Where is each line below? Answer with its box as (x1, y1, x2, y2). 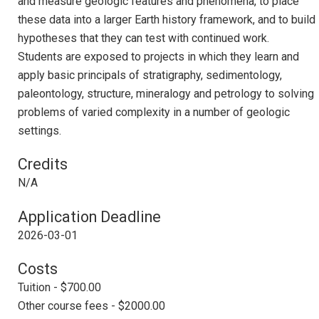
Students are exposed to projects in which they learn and (18, 49, 299, 63)
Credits (18, 155, 68, 174)
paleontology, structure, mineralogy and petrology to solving (18, 86, 314, 100)
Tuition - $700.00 (18, 281, 101, 295)
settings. (18, 123, 61, 137)
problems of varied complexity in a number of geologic (18, 105, 290, 119)
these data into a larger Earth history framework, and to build (18, 12, 315, 26)
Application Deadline (18, 207, 161, 226)
